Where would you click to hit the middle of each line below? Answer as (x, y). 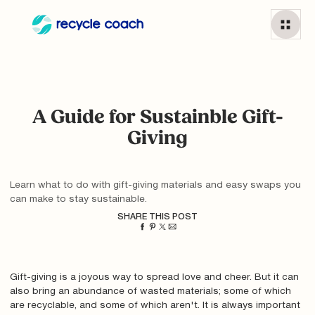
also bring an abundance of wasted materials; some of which (150, 292)
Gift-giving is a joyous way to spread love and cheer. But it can (154, 278)
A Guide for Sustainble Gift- (157, 118)
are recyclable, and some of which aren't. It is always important (155, 306)
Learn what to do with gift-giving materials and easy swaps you (155, 186)
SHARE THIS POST (157, 217)
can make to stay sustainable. (78, 200)
